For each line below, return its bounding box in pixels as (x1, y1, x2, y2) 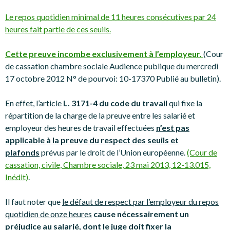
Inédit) (5, 172, 28, 182)
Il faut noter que (5, 197, 62, 206)
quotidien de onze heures (5, 209, 92, 219)
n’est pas (156, 123, 189, 132)
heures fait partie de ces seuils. (5, 24, 111, 34)
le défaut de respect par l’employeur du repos (62, 197, 219, 206)
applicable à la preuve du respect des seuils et (5, 135, 179, 145)
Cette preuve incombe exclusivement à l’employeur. (5, 49, 203, 59)
